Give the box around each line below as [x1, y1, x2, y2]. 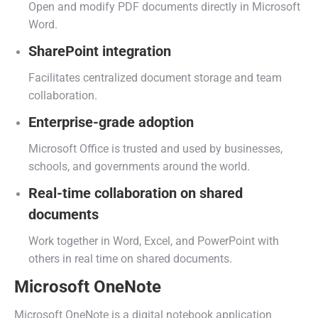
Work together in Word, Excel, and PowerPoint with [28, 234, 279, 248]
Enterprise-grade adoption [28, 114, 194, 131]
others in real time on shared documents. [28, 252, 232, 265]
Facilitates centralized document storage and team [28, 71, 282, 84]
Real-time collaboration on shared [28, 185, 243, 202]
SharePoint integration [28, 43, 171, 60]
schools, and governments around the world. [28, 160, 250, 173]
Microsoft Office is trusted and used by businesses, [28, 142, 283, 155]
